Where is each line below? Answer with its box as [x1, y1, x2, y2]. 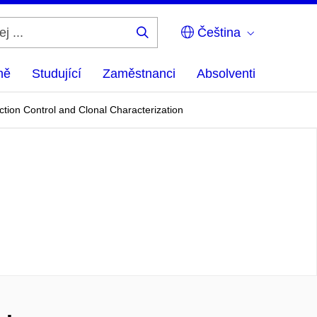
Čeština [194, 25, 241, 40]
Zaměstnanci [103, 67, 175, 81]
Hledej [142, 38, 187, 49]
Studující [32, 67, 81, 81]
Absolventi [197, 67, 255, 81]
